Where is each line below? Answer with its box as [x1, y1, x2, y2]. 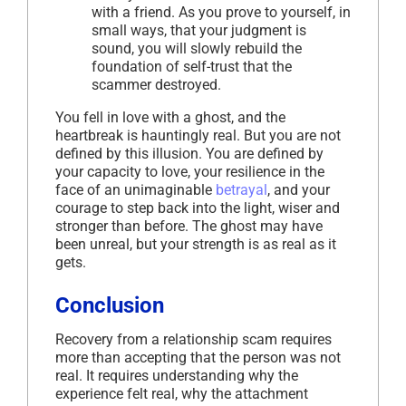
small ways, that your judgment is [92, 22, 306, 40]
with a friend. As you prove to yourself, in [92, 4, 351, 22]
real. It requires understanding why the [55, 367, 298, 385]
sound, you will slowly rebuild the [92, 40, 302, 58]
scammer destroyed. [92, 76, 221, 94]
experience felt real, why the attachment [55, 385, 308, 403]
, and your [267, 181, 330, 199]
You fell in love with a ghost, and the [55, 109, 285, 127]
